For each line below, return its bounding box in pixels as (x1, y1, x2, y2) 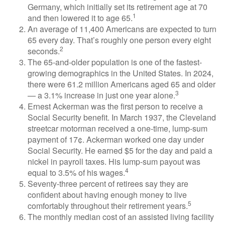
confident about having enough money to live (28, 189, 187, 200)
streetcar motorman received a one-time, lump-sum (28, 123, 207, 134)
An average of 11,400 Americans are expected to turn (28, 23, 216, 35)
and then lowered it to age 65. (28, 12, 133, 24)
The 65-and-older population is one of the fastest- (28, 56, 202, 68)
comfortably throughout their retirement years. (28, 200, 188, 211)
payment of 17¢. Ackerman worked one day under (28, 134, 204, 145)
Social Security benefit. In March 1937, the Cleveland (28, 111, 216, 123)
